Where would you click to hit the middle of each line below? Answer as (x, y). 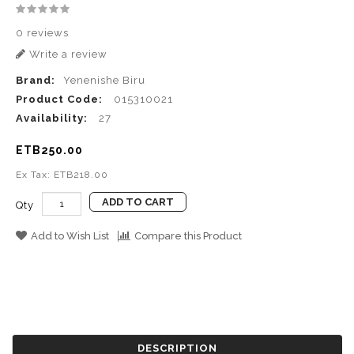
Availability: (52, 119)
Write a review (67, 55)
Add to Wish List (70, 236)
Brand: (36, 81)
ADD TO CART (138, 202)
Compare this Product (188, 236)
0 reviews (42, 33)
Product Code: (59, 100)
